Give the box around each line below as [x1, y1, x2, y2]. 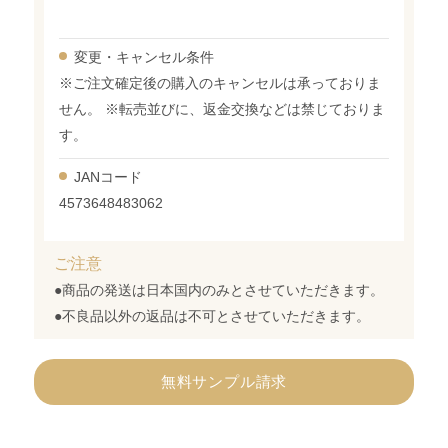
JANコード [74, 169, 143, 185]
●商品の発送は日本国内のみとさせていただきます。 [54, 282, 385, 298]
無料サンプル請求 [160, 373, 288, 390]
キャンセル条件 [116, 49, 215, 65]
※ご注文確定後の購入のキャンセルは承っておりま [59, 75, 382, 91]
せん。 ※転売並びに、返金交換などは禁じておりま [59, 101, 386, 117]
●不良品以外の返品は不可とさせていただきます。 [54, 308, 371, 324]
